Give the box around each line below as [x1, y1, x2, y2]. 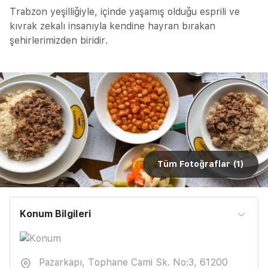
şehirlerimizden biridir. [10, 35, 108, 46]
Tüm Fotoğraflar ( [157, 159, 236, 169]
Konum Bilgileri [20, 208, 91, 220]
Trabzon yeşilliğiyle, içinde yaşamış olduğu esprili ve [10, 6, 240, 17]
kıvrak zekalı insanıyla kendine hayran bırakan [10, 20, 215, 32]
